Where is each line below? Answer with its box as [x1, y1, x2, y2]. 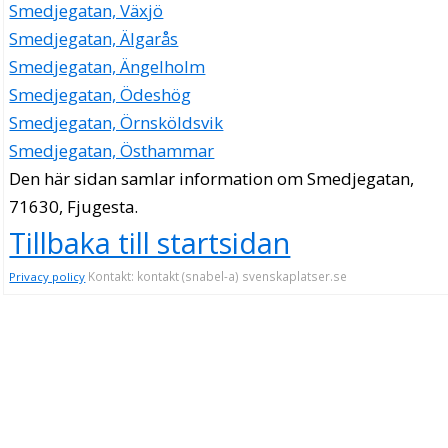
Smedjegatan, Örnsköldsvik [9, 111, 224, 135]
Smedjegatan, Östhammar [9, 139, 215, 163]
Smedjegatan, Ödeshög [9, 83, 192, 107]
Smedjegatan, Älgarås [9, 27, 179, 51]
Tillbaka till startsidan [9, 223, 291, 263]
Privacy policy [9, 269, 86, 285]
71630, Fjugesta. [9, 195, 139, 219]
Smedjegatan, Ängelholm [9, 55, 206, 79]
